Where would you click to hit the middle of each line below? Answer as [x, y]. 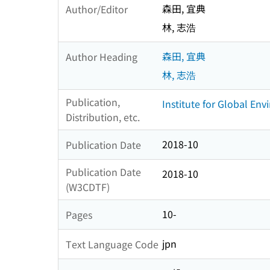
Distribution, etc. [103, 117]
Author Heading [102, 56]
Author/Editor [97, 9]
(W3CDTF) [88, 187]
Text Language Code [112, 244]
